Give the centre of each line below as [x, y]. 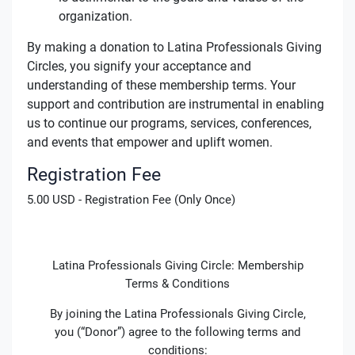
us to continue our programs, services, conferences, [169, 123]
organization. [95, 16]
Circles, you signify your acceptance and [139, 66]
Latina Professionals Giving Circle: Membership [177, 265]
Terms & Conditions [177, 284]
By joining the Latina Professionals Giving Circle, [177, 314]
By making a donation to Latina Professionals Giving [174, 47]
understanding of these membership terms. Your [161, 85]
